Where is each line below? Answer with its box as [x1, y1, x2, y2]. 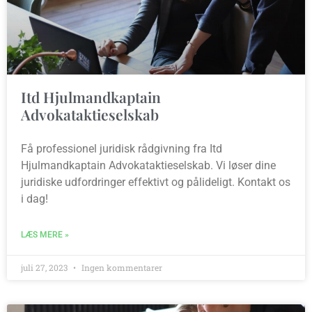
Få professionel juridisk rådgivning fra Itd [21, 142, 222, 156]
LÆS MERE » [21, 230, 69, 240]
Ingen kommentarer [79, 262, 162, 274]
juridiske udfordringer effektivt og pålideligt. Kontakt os [21, 175, 290, 189]
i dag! [21, 192, 48, 206]
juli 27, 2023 [21, 262, 70, 274]
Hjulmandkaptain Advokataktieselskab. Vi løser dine [21, 159, 276, 173]
